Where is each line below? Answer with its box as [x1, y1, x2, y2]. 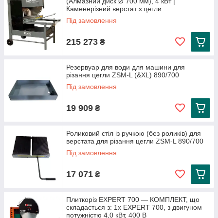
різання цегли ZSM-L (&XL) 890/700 [66, 71, 179, 79]
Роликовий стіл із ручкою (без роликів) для [66, 129, 201, 137]
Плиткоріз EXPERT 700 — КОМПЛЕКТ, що [66, 196, 200, 203]
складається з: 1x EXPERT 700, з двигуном [66, 203, 202, 211]
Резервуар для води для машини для [66, 63, 185, 71]
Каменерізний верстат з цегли [66, 5, 162, 13]
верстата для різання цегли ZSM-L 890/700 [66, 137, 203, 145]
